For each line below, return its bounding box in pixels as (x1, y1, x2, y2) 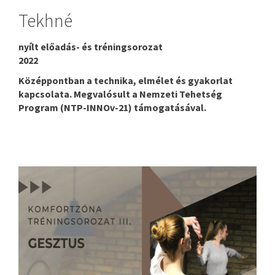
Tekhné (18, 8, 72, 32)
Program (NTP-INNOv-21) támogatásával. (18, 101, 206, 114)
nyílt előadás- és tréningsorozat (18, 40, 163, 53)
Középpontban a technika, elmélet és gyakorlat (18, 74, 233, 87)
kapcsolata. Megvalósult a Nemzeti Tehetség (18, 87, 222, 100)
